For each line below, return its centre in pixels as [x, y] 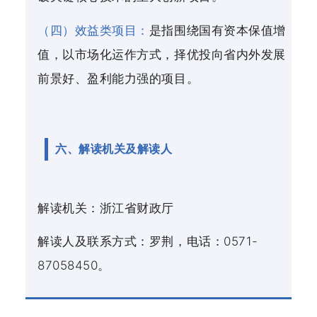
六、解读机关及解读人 [114, 149]
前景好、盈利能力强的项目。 [119, 78]
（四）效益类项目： [93, 30]
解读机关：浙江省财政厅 [106, 208]
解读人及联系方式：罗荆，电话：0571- [148, 242]
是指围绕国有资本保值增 [217, 30]
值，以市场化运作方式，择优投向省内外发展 [162, 54]
